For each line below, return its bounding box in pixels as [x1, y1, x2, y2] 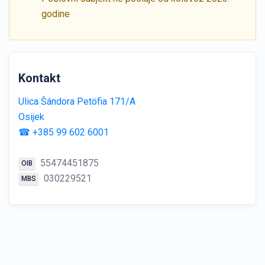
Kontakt [18, 71, 60, 85]
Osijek [18, 111, 44, 122]
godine [41, 8, 70, 20]
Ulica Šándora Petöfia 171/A [18, 96, 135, 107]
